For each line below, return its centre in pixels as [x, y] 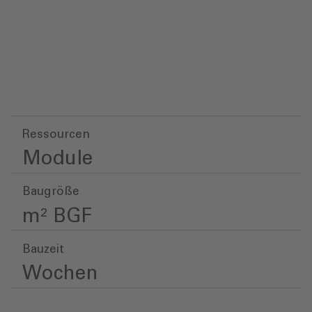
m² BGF [57, 216]
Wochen [60, 274]
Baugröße [51, 192]
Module [57, 159]
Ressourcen [56, 134]
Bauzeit [43, 249]
